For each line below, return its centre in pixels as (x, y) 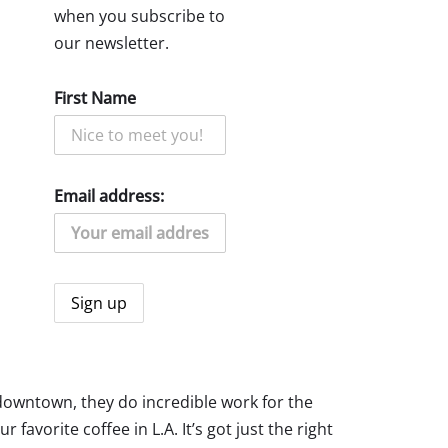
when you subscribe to (139, 16)
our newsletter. (111, 43)
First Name (94, 98)
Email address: (108, 196)
